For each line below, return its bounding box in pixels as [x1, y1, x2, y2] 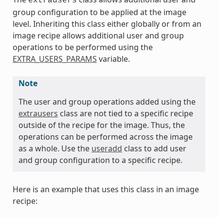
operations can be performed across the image [18, 131, 193, 142]
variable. [96, 53, 130, 64]
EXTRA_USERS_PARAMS [12, 53, 97, 64]
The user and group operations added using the [18, 96, 196, 107]
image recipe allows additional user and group [12, 30, 184, 41]
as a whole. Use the [18, 143, 91, 154]
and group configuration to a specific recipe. [18, 154, 182, 165]
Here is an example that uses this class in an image [12, 183, 199, 195]
